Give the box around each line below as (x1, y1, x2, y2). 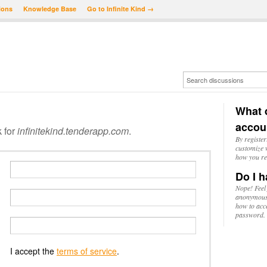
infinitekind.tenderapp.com (17, 124, 129, 138)
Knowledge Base (23, 4, 76, 13)
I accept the (10, 245, 57, 257)
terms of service (57, 245, 117, 257)
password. (235, 210, 265, 219)
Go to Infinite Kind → (87, 4, 154, 13)
